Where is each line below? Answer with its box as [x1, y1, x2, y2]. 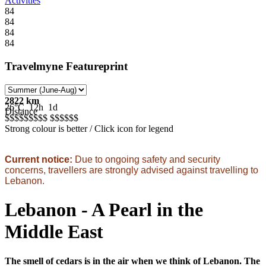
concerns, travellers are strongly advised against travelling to [5, 164, 258, 175]
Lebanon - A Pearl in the [5, 199, 203, 221]
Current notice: [5, 154, 72, 164]
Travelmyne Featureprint [5, 60, 128, 73]
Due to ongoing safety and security [72, 154, 220, 164]
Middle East [5, 221, 103, 243]
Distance [5, 106, 37, 116]
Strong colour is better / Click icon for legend [5, 123, 173, 134]
